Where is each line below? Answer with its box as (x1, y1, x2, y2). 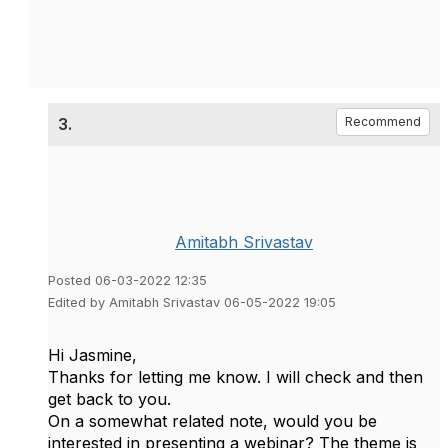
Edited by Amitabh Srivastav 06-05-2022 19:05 (48, 294, 336, 310)
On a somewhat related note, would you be (48, 410, 377, 431)
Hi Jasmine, (48, 344, 137, 365)
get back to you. (48, 388, 171, 409)
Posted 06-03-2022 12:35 (48, 272, 207, 288)
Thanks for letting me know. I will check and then (48, 366, 423, 387)
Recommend (345, 113, 421, 129)
